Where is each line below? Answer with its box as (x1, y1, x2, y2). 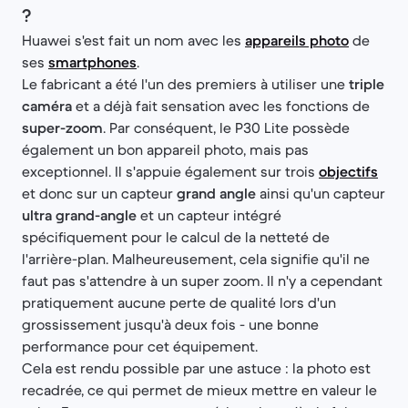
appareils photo (245, 30, 349, 49)
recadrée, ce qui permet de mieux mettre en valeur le (22, 380, 377, 399)
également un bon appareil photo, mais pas (22, 139, 309, 158)
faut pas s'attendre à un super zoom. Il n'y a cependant (22, 270, 382, 290)
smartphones (48, 52, 137, 71)
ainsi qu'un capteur (256, 183, 385, 202)
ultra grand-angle (22, 205, 137, 224)
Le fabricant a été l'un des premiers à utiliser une (22, 74, 349, 93)
